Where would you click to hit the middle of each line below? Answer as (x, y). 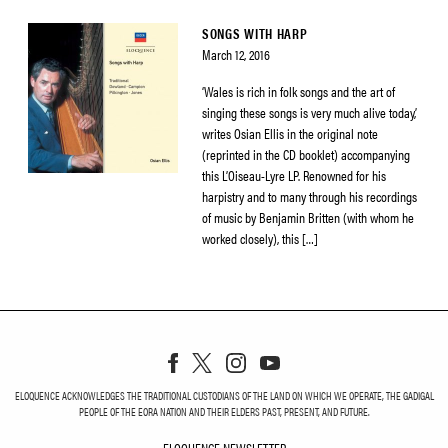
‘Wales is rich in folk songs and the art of (298, 91)
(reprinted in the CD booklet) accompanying (306, 154)
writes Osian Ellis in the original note (290, 133)
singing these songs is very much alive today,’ (309, 112)
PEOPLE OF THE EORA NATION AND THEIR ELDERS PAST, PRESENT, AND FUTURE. (224, 411)
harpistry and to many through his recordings (309, 196)
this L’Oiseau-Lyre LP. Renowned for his (294, 175)
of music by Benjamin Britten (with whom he (308, 217)
